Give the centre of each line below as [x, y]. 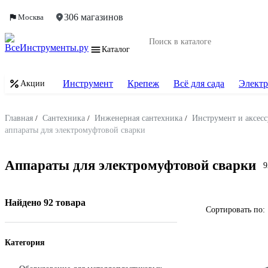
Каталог [116, 49]
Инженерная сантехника [138, 118]
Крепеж [143, 83]
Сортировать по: [235, 209]
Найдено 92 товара [45, 202]
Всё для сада [199, 83]
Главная [19, 118]
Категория [25, 242]
